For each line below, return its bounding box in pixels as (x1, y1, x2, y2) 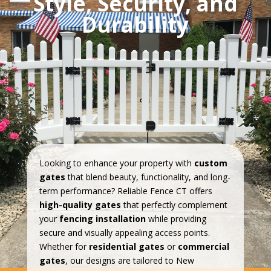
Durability (82, 10, 189, 39)
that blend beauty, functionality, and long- (65, 171, 230, 183)
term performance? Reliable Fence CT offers (39, 184, 212, 197)
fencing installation (59, 212, 146, 224)
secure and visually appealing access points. (39, 226, 210, 238)
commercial (177, 240, 229, 252)
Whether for (39, 240, 89, 252)
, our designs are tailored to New (65, 254, 194, 266)
